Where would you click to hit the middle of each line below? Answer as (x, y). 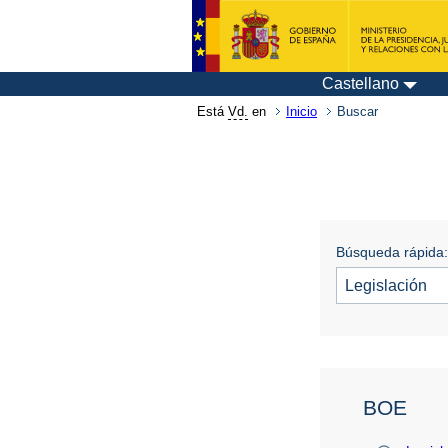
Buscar (357, 111)
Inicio (301, 111)
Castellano (360, 83)
